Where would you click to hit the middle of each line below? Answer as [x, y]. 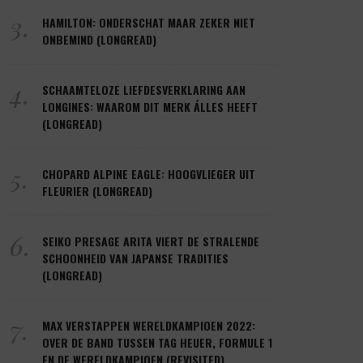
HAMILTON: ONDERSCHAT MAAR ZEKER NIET [149, 22]
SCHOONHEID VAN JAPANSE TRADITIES [135, 258]
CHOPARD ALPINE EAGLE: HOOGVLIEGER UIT [149, 173]
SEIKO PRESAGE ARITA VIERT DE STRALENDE [151, 241]
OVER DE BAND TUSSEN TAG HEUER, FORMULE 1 [157, 342]
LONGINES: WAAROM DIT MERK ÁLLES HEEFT [150, 106]
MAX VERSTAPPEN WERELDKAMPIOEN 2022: [149, 325]
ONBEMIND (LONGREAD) [99, 39]
